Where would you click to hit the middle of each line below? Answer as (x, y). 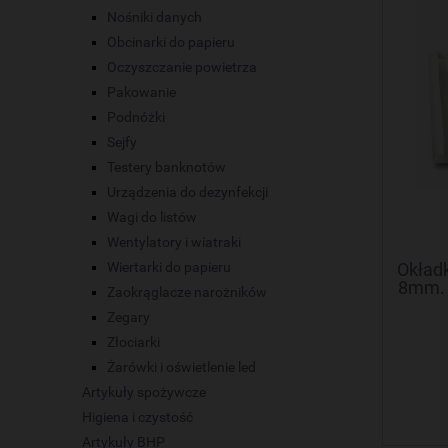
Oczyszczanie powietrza (182, 67)
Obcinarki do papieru (171, 42)
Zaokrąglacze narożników (187, 292)
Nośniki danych (154, 17)
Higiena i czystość (137, 417)
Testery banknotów (166, 167)
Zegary (128, 317)
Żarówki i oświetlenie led (181, 367)
